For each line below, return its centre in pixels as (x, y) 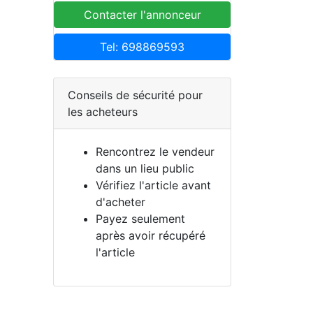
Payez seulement (140, 219)
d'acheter (121, 202)
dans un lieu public (145, 168)
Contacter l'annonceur (142, 15)
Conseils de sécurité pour (135, 95)
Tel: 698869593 (142, 47)
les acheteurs (103, 112)
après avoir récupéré (151, 235)
